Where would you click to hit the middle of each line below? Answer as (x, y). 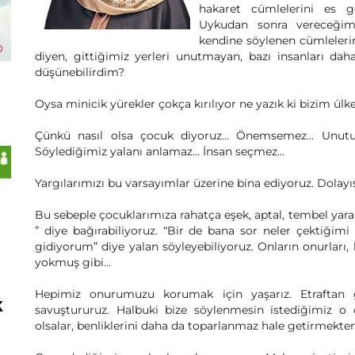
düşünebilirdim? (80, 72)
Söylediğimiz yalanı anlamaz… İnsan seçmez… (160, 151)
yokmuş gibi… (73, 262)
